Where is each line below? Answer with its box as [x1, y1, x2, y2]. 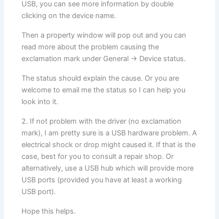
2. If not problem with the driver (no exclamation [22, 116, 182, 126]
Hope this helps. [22, 206, 76, 216]
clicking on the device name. [22, 11, 116, 20]
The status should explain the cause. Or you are [22, 73, 179, 83]
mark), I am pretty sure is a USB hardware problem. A [22, 128, 197, 137]
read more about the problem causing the [22, 42, 159, 51]
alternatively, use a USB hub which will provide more [22, 163, 194, 173]
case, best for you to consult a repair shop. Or [22, 152, 174, 161]
